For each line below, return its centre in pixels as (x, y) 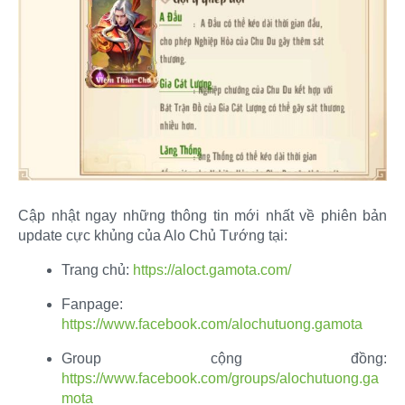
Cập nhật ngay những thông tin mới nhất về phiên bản (202, 215)
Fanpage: (92, 304)
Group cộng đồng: (224, 358)
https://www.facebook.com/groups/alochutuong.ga (220, 378)
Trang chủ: (97, 269)
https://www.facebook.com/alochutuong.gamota (212, 324)
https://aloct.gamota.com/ (212, 269)
